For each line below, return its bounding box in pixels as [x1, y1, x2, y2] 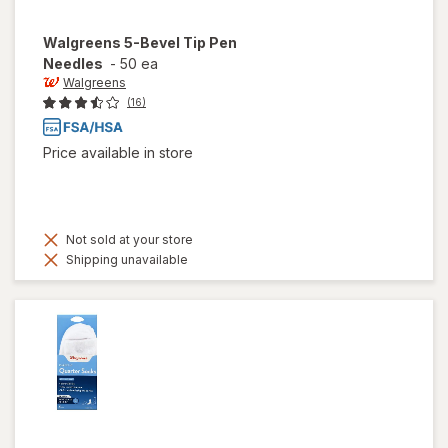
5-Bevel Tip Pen [124, 34, 237, 52]
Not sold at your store [63, 231, 193, 247]
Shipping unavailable [63, 251, 188, 267]
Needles [43, 55, 103, 73]
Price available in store [43, 143, 193, 161]
